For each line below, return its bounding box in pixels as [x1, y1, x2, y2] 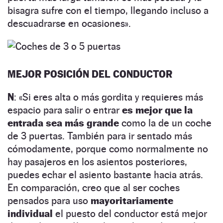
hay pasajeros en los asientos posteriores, [7, 155, 187, 168]
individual [7, 207, 53, 220]
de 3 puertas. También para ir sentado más [7, 129, 192, 142]
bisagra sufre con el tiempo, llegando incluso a [7, 4, 209, 16]
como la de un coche [119, 116, 212, 129]
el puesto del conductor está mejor [53, 207, 207, 220]
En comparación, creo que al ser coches [7, 181, 180, 194]
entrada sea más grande [7, 116, 119, 129]
